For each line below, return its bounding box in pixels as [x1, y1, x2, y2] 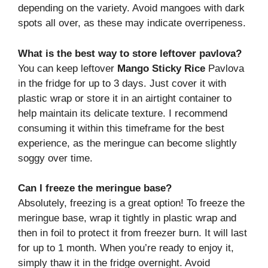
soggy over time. [18, 152, 93, 164]
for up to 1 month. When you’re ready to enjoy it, [18, 242, 234, 254]
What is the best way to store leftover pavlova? [18, 47, 242, 59]
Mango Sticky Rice [117, 62, 205, 74]
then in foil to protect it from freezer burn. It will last [18, 227, 247, 239]
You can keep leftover [18, 62, 117, 74]
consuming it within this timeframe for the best [18, 122, 224, 134]
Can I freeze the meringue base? [18, 182, 172, 194]
